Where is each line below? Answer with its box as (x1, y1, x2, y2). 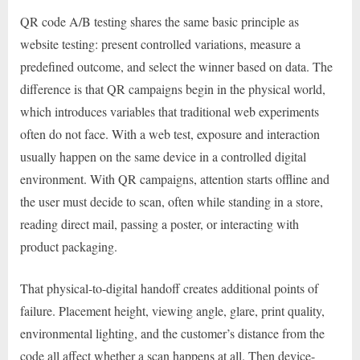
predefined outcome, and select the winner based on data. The (20, 57, 333, 75)
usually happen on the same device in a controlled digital (20, 147, 306, 165)
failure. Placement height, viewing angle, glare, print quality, (20, 301, 325, 319)
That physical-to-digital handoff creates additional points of (20, 279, 318, 297)
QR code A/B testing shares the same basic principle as (20, 12, 299, 30)
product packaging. (20, 237, 117, 255)
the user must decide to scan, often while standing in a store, (20, 192, 323, 210)
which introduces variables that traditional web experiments (20, 102, 319, 120)
